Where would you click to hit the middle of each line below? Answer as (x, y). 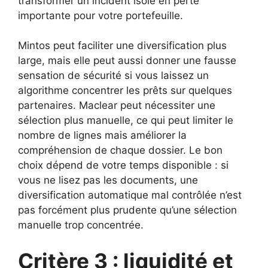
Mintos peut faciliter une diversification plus (122, 45)
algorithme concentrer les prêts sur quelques (125, 90)
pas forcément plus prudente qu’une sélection (127, 210)
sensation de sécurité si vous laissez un (113, 75)
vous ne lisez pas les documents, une (108, 180)
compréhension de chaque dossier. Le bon (120, 150)
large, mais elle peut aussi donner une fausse (127, 60)
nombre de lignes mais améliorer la (102, 135)
